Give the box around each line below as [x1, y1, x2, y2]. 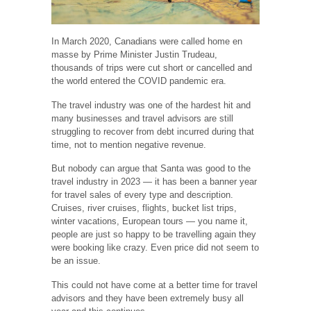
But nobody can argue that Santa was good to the [51, 163, 251, 174]
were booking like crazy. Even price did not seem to [51, 242, 259, 253]
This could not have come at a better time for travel [51, 279, 258, 290]
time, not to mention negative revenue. [51, 139, 206, 150]
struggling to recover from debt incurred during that [51, 126, 254, 137]
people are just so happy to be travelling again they [51, 229, 256, 240]
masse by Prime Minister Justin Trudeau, [51, 49, 217, 60]
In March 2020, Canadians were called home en [51, 36, 242, 47]
